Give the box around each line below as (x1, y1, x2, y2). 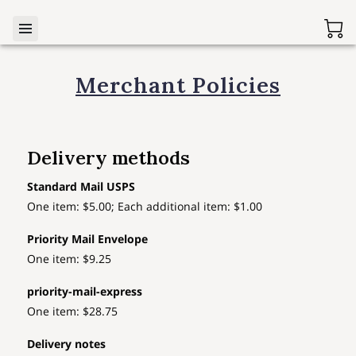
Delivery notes (27, 335, 106, 351)
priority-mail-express (27, 283, 143, 299)
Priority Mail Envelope (27, 230, 149, 246)
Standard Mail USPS (27, 178, 136, 194)
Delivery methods (27, 145, 191, 170)
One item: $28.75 (27, 303, 118, 319)
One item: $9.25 (27, 250, 112, 266)
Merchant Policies (75, 71, 281, 100)
